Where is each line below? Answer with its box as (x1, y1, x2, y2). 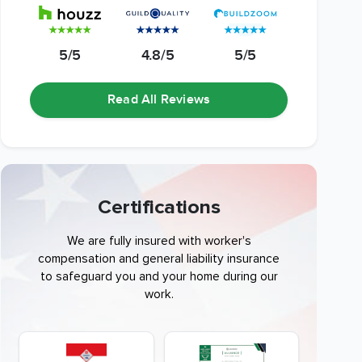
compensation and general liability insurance (38, 250, 280, 267)
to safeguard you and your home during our (40, 268, 278, 284)
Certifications (98, 194, 221, 219)
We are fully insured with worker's (66, 233, 251, 249)
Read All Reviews (107, 91, 211, 108)
